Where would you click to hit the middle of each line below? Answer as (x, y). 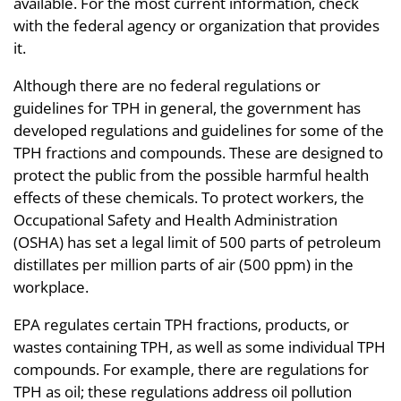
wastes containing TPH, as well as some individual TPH (200, 347)
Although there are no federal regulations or (167, 85)
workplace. (51, 287)
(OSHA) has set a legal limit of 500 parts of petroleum (197, 242)
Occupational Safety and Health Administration (175, 220)
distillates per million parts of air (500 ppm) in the (183, 264)
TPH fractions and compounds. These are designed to (198, 153)
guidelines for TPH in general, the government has (187, 108)
